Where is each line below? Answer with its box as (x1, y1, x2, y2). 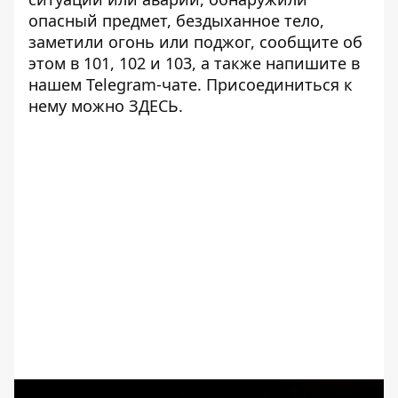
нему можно (28, 95, 129, 116)
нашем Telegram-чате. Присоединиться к (28, 74, 353, 95)
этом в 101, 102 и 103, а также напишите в (28, 52, 360, 74)
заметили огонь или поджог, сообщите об (28, 31, 362, 52)
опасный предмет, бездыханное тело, (28, 10, 324, 31)
